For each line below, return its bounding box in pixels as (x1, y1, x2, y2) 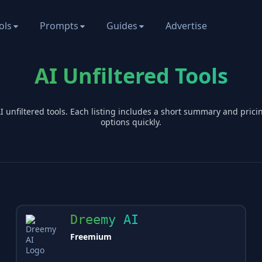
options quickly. (101, 116, 161, 127)
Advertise (166, 19, 208, 32)
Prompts (40, 19, 79, 32)
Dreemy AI (70, 212, 139, 227)
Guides (106, 19, 138, 32)
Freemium (70, 231, 112, 242)
